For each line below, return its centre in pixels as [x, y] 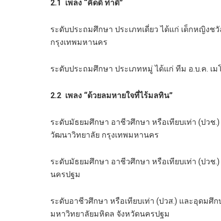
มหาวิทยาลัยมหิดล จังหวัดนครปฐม [110, 214]
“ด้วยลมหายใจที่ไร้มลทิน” [128, 95]
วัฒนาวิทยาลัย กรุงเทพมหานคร [105, 135]
